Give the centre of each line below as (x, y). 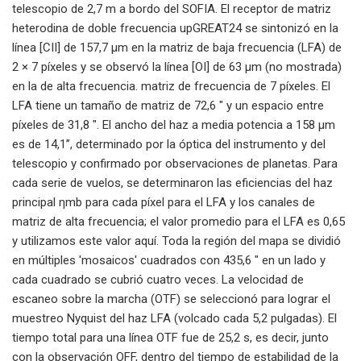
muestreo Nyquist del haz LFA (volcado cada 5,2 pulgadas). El (174, 318)
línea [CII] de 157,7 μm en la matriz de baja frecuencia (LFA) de (177, 47)
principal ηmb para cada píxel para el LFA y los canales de (164, 202)
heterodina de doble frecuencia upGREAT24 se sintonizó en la (175, 28)
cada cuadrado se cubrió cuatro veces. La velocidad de (158, 279)
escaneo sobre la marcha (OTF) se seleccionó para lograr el (171, 299)
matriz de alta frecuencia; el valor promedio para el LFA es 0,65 (178, 221)
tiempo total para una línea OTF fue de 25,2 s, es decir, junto (170, 337)
